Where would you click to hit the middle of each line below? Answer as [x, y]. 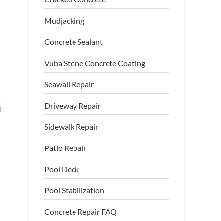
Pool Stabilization [74, 190]
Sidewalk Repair [72, 127]
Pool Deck [62, 169]
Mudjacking [65, 20]
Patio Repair [66, 148]
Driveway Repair [73, 105]
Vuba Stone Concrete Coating [95, 63]
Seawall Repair [69, 84]
